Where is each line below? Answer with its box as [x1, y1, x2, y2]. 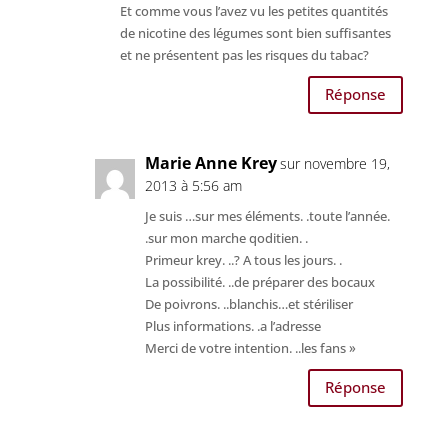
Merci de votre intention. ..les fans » [144, 338, 356, 357]
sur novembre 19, [279, 153, 390, 173]
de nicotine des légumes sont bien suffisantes [119, 23, 391, 42]
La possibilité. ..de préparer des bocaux [144, 272, 375, 291]
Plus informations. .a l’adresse [144, 316, 321, 335]
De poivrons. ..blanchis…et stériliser [144, 294, 353, 313]
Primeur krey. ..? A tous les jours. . [144, 250, 342, 269]
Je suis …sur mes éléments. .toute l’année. [144, 206, 390, 225]
